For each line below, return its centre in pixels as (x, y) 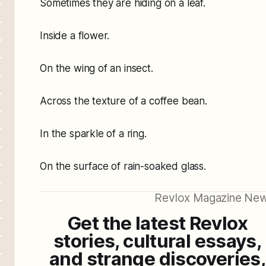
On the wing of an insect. (96, 68)
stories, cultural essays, (157, 241)
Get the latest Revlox (157, 223)
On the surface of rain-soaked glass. (123, 166)
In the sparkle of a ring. (93, 133)
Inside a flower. (75, 35)
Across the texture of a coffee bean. (123, 101)
